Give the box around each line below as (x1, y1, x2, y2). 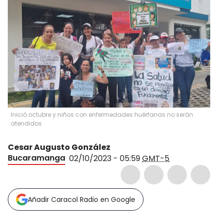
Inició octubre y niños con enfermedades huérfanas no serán (11, 110, 193, 119)
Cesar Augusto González (8, 142, 110, 153)
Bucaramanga (8, 152, 65, 163)
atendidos (11, 119, 42, 127)
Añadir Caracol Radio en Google (28, 195, 135, 204)
